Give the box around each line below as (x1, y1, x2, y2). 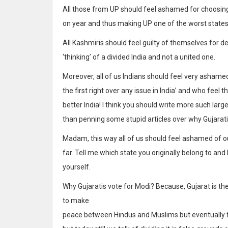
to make (63, 196, 89, 205)
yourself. (63, 162, 91, 171)
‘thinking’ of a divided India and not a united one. (63, 52, 215, 61)
